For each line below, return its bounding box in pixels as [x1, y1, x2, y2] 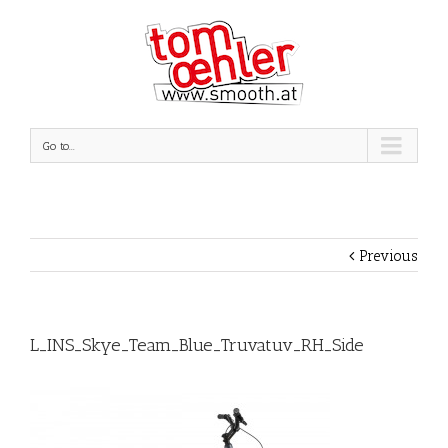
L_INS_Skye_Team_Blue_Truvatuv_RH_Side [30, 334, 364, 356]
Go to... [43, 139, 75, 153]
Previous [359, 247, 418, 265]
